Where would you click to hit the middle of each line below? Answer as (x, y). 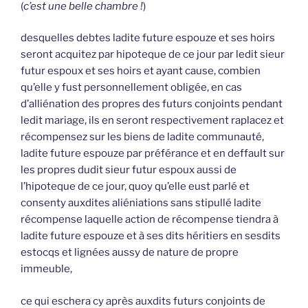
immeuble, (46, 269)
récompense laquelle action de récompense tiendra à (150, 220)
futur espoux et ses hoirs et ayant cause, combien (141, 71)
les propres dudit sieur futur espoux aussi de (129, 170)
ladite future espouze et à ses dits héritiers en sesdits (151, 236)
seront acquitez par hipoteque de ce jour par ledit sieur (153, 55)
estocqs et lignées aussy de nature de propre (130, 253)
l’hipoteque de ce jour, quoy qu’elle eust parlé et (135, 187)
